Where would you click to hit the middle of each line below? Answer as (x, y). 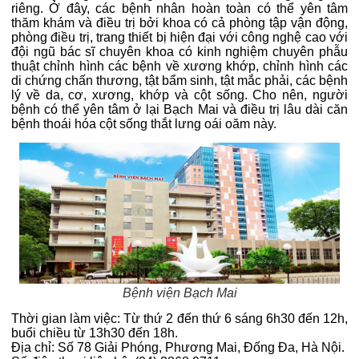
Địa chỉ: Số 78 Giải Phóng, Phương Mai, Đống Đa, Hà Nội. (178, 347)
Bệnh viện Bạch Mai (179, 292)
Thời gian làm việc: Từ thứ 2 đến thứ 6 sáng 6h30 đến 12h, (179, 318)
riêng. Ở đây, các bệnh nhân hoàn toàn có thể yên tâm (179, 9)
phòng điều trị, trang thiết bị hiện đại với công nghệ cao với (179, 38)
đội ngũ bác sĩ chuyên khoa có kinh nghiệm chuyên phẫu (179, 52)
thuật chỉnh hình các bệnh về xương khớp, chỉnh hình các (179, 67)
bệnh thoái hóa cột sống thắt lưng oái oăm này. (144, 124)
